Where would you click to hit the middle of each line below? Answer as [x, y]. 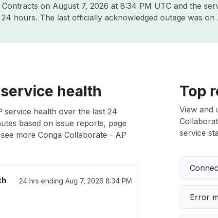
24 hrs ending [42, 181]
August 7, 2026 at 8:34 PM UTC [112, 6]
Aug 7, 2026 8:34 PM [98, 181]
